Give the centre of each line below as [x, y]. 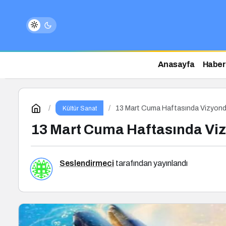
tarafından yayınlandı [151, 163]
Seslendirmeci [87, 163]
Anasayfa [176, 64]
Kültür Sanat [79, 108]
